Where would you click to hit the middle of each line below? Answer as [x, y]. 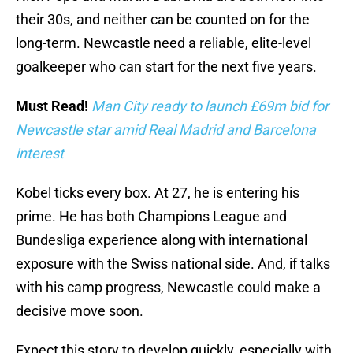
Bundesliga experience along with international [162, 240]
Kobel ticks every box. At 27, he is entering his [158, 193]
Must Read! [54, 106]
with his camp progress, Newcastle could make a [168, 288]
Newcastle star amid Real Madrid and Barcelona [166, 130]
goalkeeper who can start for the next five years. [166, 67]
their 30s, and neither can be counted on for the [163, 20]
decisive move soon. [80, 311]
